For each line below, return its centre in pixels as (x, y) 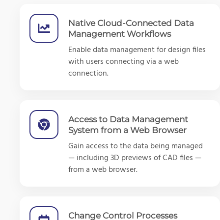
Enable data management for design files (137, 50)
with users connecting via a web (124, 62)
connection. (88, 73)
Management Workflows (120, 34)
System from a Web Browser (127, 130)
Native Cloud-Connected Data (131, 23)
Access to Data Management (128, 119)
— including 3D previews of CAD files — (135, 158)
